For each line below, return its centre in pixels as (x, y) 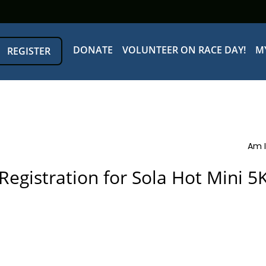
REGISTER (29, 51)
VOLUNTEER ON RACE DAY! (184, 50)
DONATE (93, 50)
